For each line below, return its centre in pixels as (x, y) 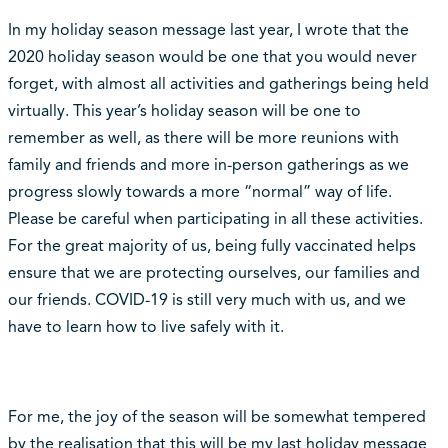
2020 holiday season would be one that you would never (212, 57)
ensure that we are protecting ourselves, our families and (213, 273)
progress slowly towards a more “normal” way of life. (199, 192)
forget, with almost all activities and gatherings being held (218, 84)
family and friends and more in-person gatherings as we (208, 165)
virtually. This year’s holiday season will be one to (184, 111)
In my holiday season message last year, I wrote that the (208, 30)
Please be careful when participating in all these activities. (215, 219)
